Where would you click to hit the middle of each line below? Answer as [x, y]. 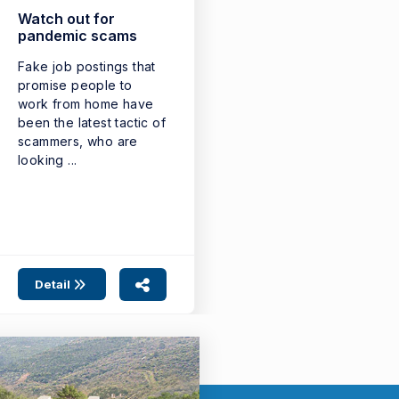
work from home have [86, 103]
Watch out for [66, 18]
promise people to [75, 85]
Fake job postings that [87, 66]
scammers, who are [78, 141]
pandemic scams [77, 35]
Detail [53, 284]
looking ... [48, 159]
